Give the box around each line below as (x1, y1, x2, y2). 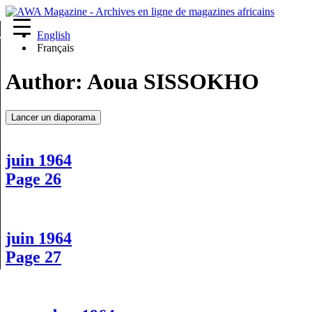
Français (36, 42, 74, 54)
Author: (6, 69, 87, 95)
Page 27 (6, 247, 61, 266)
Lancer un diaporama (11, 111, 95, 123)
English (36, 29, 70, 41)
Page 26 (6, 169, 61, 188)
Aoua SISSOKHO (87, 69, 259, 95)
